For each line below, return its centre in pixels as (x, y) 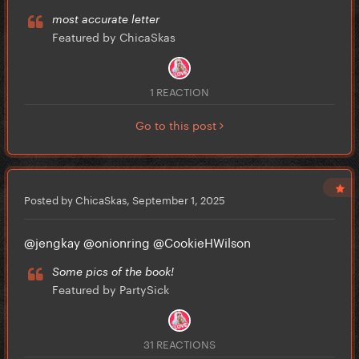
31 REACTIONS (179, 343)
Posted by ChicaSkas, (78, 199)
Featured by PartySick (111, 289)
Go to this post (177, 125)
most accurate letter (106, 19)
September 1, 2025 (179, 199)
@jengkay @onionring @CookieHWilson (144, 242)
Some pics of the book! (113, 272)
